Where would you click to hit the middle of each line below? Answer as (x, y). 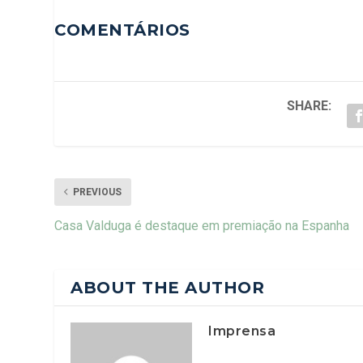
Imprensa (242, 331)
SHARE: (310, 105)
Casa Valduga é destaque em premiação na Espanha (202, 225)
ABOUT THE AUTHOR (168, 287)
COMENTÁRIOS (122, 30)
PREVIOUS (98, 192)
